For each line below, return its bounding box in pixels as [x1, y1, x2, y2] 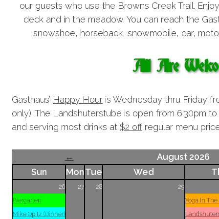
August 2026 [156, 152, 210, 162]
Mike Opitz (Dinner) [13, 211, 65, 218]
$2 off [120, 122, 142, 132]
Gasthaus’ [12, 94, 53, 105]
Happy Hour [53, 94, 103, 105]
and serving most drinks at [12, 122, 120, 132]
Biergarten [13, 197, 42, 204]
